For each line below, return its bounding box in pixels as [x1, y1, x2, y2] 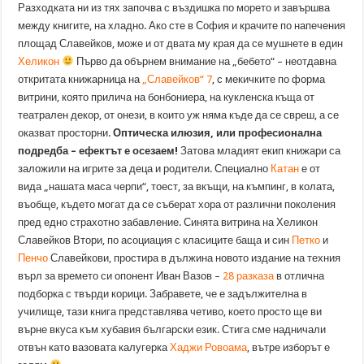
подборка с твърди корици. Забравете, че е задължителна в [18, 288, 308, 301]
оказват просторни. [18, 127, 114, 140]
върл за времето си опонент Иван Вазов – [18, 270, 223, 283]
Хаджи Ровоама [170, 341, 248, 354]
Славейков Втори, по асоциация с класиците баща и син [18, 234, 292, 247]
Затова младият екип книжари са [178, 145, 341, 158]
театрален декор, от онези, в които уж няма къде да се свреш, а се [18, 109, 340, 122]
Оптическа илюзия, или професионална [113, 127, 323, 140]
